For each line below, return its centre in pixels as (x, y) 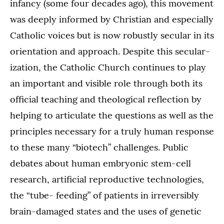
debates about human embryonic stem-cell (100, 163)
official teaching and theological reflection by (106, 99)
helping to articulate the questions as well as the (112, 115)
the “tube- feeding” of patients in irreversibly (104, 195)
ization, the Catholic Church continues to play (108, 67)
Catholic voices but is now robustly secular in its (112, 35)
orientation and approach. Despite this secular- (110, 51)
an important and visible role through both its (106, 83)
